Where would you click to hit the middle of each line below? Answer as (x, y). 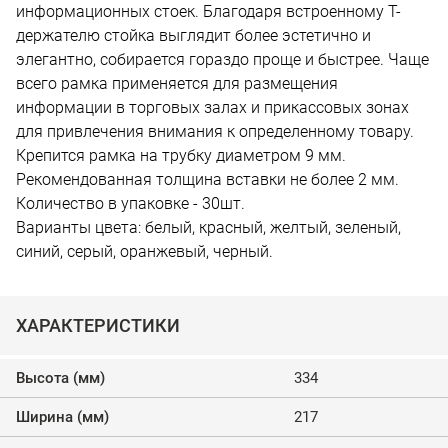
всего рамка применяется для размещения (177, 83)
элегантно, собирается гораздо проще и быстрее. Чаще (222, 59)
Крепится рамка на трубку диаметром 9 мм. (181, 155)
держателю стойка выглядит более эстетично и (193, 35)
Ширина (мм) (62, 416)
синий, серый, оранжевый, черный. (144, 251)
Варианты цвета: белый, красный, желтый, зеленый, (208, 227)
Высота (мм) (60, 377)
